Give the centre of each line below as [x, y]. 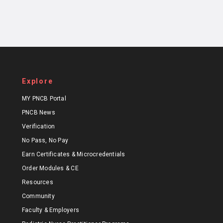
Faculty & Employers [51, 210]
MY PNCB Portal [44, 99]
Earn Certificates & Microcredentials [74, 155]
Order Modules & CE [50, 168]
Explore [38, 81]
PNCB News [39, 113]
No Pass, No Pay [45, 141]
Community [38, 196]
